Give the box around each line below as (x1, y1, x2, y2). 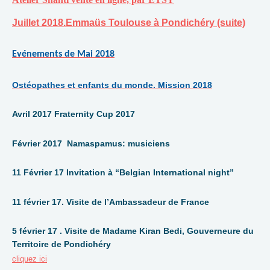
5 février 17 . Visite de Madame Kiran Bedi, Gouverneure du (12, 226, 254, 236)
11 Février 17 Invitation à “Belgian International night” (12, 168, 234, 178)
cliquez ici (12, 254, 47, 263)
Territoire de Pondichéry (12, 239, 111, 250)
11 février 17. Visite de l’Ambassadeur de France (12, 196, 209, 207)
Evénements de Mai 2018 (12, 49, 115, 60)
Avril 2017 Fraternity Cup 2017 (12, 109, 135, 119)
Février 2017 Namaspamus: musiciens (12, 138, 170, 148)
